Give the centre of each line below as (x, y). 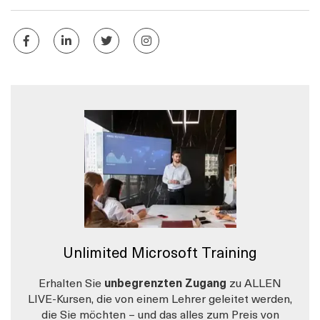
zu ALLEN (255, 282)
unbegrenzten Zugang (165, 282)
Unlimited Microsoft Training (160, 252)
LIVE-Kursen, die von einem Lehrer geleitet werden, (160, 297)
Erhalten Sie (70, 282)
